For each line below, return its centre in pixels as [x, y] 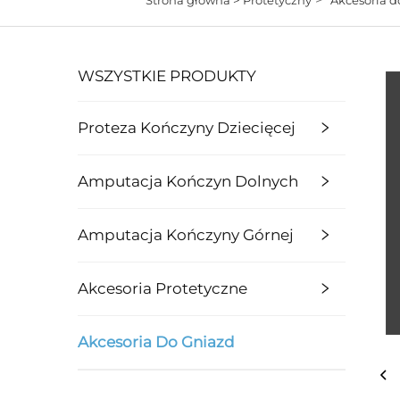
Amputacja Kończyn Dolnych [188, 181]
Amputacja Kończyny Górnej [186, 234]
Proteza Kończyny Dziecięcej [187, 127]
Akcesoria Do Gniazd [156, 342]
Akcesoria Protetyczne [162, 288]
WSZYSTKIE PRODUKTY [167, 75]
